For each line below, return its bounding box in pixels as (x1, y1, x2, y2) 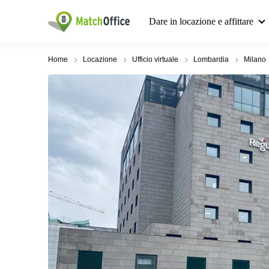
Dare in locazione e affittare (149, 16, 253, 26)
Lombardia (193, 55, 229, 64)
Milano (244, 55, 266, 64)
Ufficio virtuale (132, 55, 178, 64)
